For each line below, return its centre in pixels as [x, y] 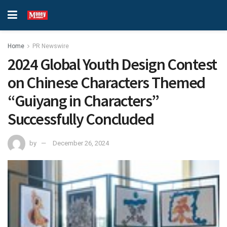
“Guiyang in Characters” [83, 101]
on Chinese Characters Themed [107, 83]
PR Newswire [51, 46]
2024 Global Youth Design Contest [112, 64]
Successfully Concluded [81, 119]
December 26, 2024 [81, 143]
